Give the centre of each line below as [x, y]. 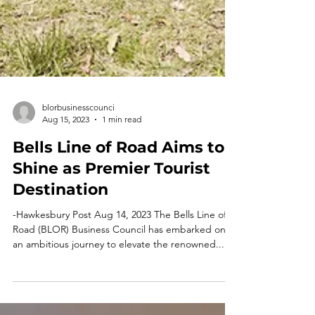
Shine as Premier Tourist [111, 194]
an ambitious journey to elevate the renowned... [118, 269]
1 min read [122, 144]
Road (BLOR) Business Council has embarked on [119, 255]
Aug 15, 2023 [66, 144]
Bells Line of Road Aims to [118, 173]
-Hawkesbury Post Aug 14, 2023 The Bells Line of [120, 240]
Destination [60, 215]
